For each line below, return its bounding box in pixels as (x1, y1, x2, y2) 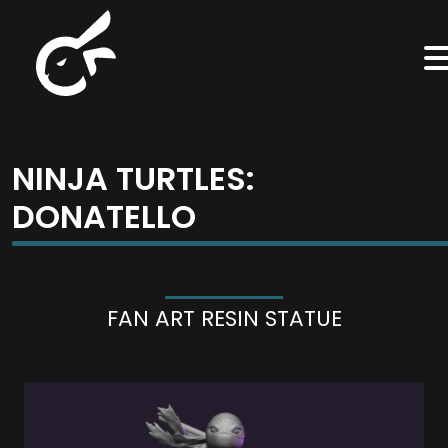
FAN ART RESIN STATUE (106, 303, 342, 334)
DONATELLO (12, 194, 196, 239)
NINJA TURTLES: (12, 156, 255, 201)
